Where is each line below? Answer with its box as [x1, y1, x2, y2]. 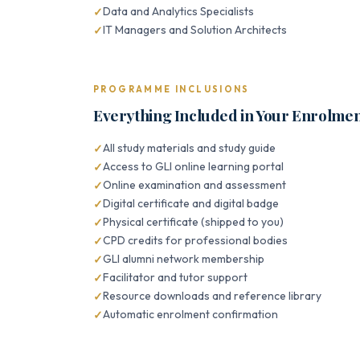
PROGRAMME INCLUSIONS [93, 84, 250, 95]
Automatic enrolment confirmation [103, 307, 278, 321]
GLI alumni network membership [103, 252, 264, 266]
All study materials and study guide [103, 141, 276, 155]
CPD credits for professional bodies [103, 233, 288, 247]
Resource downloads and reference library [103, 288, 321, 303]
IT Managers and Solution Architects [103, 22, 287, 37]
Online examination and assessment [103, 178, 286, 192]
